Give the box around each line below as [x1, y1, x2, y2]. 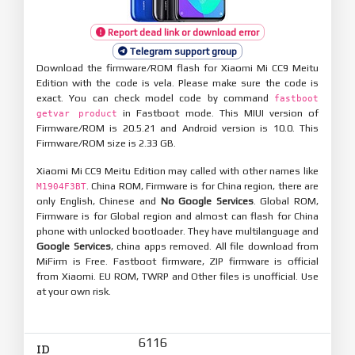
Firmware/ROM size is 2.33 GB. [36, 136, 176, 149]
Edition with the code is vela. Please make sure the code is [36, 76, 319, 89]
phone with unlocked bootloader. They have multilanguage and [36, 224, 319, 237]
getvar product [36, 108, 118, 119]
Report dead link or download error [105, 26, 259, 38]
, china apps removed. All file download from [110, 239, 319, 252]
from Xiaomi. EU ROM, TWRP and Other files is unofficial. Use [36, 269, 319, 282]
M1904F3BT [36, 181, 86, 192]
